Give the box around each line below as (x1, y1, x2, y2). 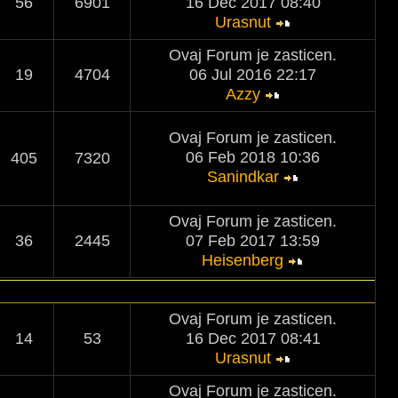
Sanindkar (206, 168, 279, 186)
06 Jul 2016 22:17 (189, 66, 316, 84)
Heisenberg (202, 251, 283, 269)
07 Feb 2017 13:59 (186, 232, 320, 250)
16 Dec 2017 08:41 (185, 330, 321, 347)
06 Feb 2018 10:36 (186, 148, 320, 166)
